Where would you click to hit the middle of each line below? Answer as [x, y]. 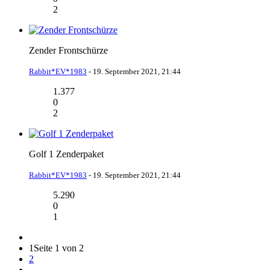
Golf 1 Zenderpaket [66, 154]
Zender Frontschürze [68, 50]
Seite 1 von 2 [59, 248]
